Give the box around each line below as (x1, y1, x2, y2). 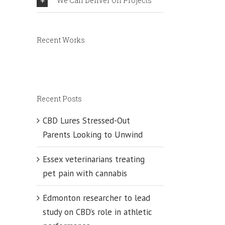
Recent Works (37, 35, 85, 45)
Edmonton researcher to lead (43, 192, 150, 203)
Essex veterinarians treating (43, 153, 145, 165)
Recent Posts (37, 94, 82, 104)
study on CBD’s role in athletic (43, 206, 152, 217)
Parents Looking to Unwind (43, 129, 143, 140)
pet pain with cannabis (43, 167, 127, 179)
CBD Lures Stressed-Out (43, 115, 130, 126)
